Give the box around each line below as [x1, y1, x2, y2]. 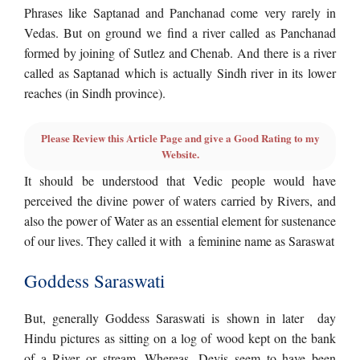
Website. [161, 146, 199, 162]
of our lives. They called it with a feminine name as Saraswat [24, 232, 334, 249]
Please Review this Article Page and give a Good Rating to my [40, 130, 320, 145]
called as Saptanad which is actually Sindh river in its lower [24, 64, 336, 81]
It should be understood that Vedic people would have [24, 172, 336, 189]
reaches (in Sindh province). [24, 84, 170, 101]
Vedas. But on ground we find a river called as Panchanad [24, 24, 336, 41]
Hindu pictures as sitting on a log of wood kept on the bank [24, 329, 336, 346]
